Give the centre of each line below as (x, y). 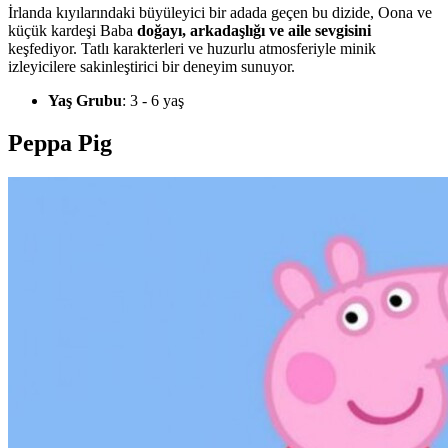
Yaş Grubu (85, 101)
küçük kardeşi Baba (72, 31)
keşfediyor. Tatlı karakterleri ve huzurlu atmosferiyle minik (192, 49)
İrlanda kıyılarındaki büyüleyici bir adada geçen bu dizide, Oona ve (220, 13)
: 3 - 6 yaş (153, 101)
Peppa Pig (60, 143)
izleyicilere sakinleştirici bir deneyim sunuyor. (151, 67)
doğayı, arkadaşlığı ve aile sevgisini (254, 31)
